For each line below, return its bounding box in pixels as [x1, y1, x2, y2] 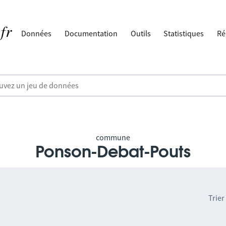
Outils [130, 28, 151, 38]
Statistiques [163, 28, 204, 38]
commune [96, 132, 130, 142]
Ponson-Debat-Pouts [35, 144, 191, 160]
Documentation [65, 28, 118, 38]
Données [21, 28, 52, 38]
